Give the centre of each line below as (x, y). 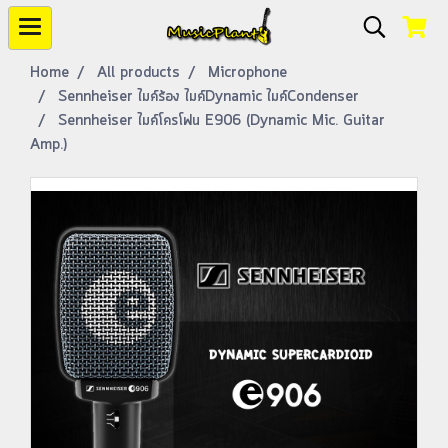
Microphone (247, 73)
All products (138, 73)
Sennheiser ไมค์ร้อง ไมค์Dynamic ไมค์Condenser (208, 97)
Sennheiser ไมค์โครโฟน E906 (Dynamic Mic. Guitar (221, 121)
